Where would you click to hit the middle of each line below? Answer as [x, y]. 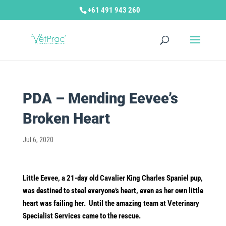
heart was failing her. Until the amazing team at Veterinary [111, 203]
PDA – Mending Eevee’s [100, 98]
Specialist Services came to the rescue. [81, 216]
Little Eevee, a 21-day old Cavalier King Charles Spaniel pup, [112, 178]
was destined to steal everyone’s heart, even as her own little [113, 191]
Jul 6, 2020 [38, 140]
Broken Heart [66, 119]
